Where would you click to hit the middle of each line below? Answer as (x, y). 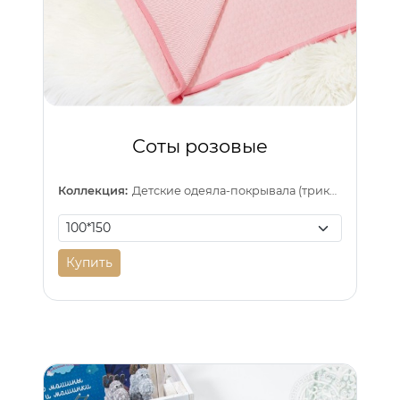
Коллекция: (93, 190)
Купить (89, 262)
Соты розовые (200, 146)
